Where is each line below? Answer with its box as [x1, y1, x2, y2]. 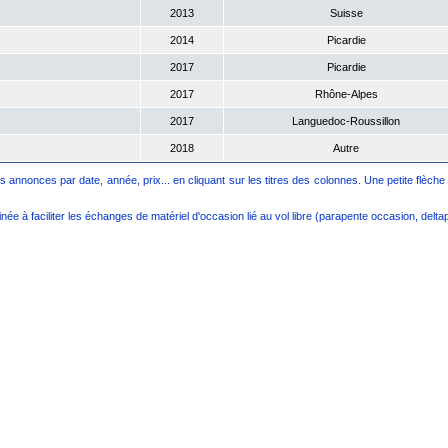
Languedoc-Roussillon [292, 114, 400, 127]
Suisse [329, 6, 363, 19]
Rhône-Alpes [314, 87, 378, 100]
